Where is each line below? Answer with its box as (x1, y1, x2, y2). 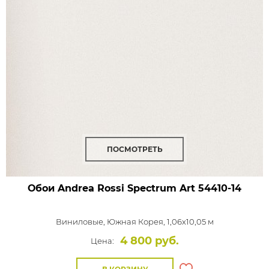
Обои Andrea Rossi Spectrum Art (28, 183, 195, 194)
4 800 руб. (119, 234, 179, 247)
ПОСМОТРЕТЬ (106, 145, 163, 154)
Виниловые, (55, 217, 107, 226)
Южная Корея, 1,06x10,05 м (106, 217, 214, 226)
